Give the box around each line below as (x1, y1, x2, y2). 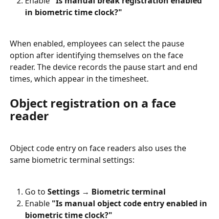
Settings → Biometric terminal (47, 186, 166, 197)
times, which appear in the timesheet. (10, 73, 149, 85)
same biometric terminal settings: (10, 154, 134, 166)
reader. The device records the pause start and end (10, 62, 199, 73)
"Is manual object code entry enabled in (52, 198, 209, 209)
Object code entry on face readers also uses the (10, 143, 188, 154)
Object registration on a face (10, 94, 179, 111)
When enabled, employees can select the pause (10, 38, 186, 49)
